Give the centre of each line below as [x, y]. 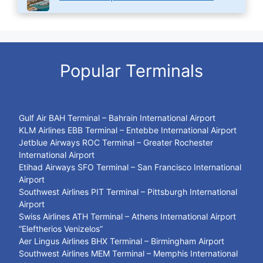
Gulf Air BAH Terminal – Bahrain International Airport [117, 117]
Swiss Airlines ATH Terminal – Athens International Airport [127, 216]
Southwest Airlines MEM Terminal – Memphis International [128, 253]
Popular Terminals [131, 70]
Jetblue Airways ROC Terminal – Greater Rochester [116, 142]
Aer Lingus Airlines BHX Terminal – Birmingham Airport [122, 241]
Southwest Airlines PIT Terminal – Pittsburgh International [128, 191]
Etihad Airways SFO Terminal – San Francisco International [130, 167]
